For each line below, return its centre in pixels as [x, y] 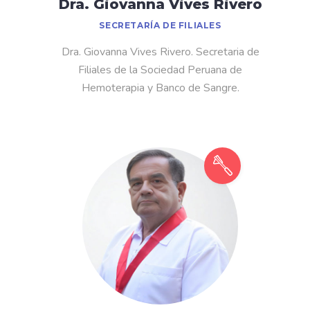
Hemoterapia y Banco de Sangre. [160, 88]
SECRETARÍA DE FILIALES [160, 26]
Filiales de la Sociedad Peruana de [160, 70]
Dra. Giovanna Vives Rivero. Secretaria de [160, 52]
